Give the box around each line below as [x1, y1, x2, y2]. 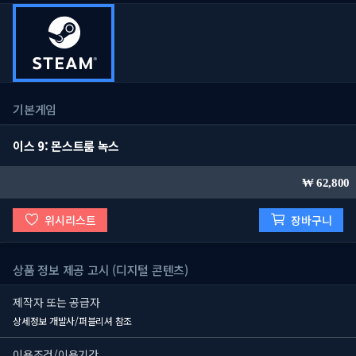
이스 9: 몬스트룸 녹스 [13, 137, 120, 155]
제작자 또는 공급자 [13, 294, 100, 311]
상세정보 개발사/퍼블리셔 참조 [13, 314, 133, 328]
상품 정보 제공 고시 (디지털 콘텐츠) [13, 261, 188, 279]
